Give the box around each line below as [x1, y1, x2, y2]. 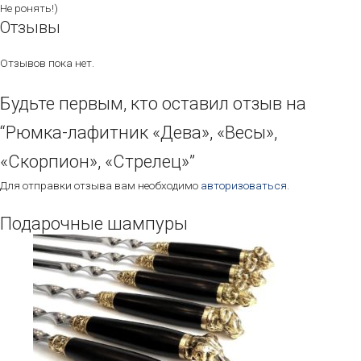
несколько [243, 288, 297, 302]
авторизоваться [201, 178, 287, 192]
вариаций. [243, 306, 297, 320]
